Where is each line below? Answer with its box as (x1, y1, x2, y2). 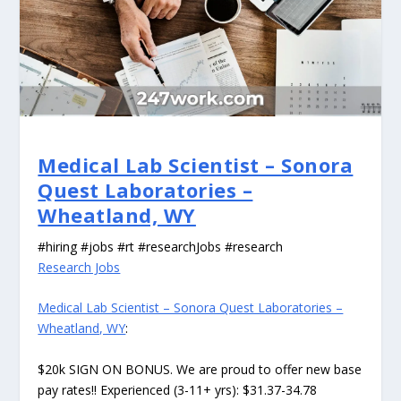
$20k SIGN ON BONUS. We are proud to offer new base (38, 360, 363, 378)
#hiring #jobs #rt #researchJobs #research (38, 238, 284, 256)
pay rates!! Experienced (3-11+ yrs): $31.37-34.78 (38, 380, 318, 398)
